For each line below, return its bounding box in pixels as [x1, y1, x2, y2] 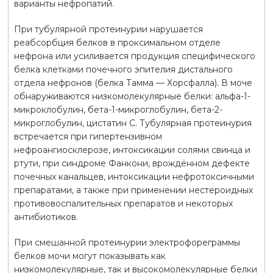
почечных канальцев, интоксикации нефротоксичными [13, 171, 254, 182]
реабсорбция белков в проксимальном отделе [13, 37, 221, 48]
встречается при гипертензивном [13, 130, 162, 142]
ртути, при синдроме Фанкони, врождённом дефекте [13, 157, 250, 169]
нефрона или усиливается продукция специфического [13, 50, 255, 62]
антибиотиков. [13, 211, 78, 222]
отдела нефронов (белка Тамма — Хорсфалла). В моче [13, 77, 252, 88]
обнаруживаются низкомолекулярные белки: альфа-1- [13, 90, 250, 102]
